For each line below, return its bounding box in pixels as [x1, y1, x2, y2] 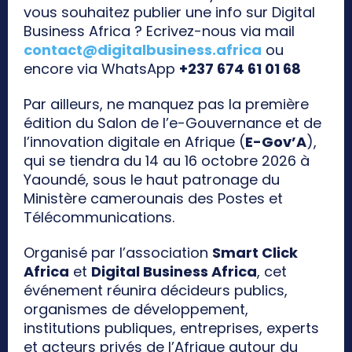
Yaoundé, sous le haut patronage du [24, 169, 280, 189]
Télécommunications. [24, 207, 174, 227]
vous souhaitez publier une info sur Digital [24, 2, 315, 22]
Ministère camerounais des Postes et [24, 188, 283, 208]
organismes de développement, [24, 299, 248, 319]
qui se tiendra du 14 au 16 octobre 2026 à [24, 150, 310, 170]
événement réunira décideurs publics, [24, 280, 288, 300]
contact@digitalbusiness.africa [24, 39, 262, 60]
